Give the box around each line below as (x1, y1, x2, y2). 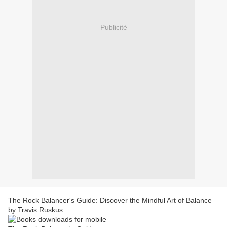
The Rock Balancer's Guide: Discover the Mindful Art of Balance (8, 196, 212, 205)
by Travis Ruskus (8, 206, 63, 214)
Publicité (100, 23, 127, 31)
